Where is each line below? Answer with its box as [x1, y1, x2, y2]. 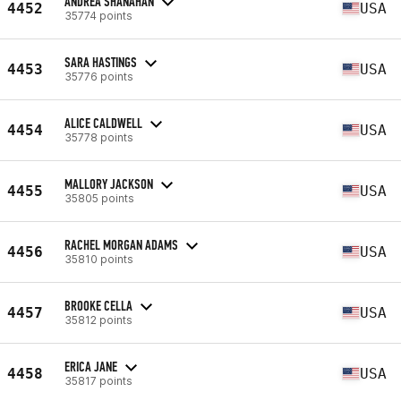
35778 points [64, 130, 133, 144]
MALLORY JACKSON [64, 175, 153, 192]
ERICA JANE [64, 357, 117, 375]
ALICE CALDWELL [64, 114, 142, 132]
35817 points [64, 373, 132, 388]
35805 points [64, 191, 134, 205]
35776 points [64, 69, 133, 83]
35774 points [64, 8, 132, 22]
